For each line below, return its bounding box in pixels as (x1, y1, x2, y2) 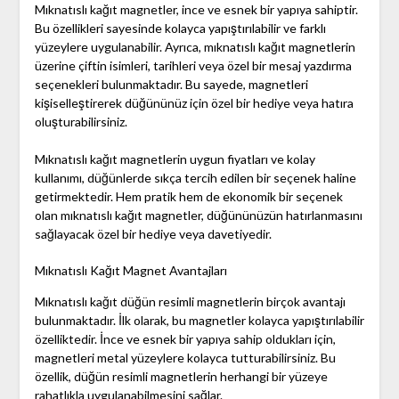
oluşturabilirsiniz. (34, 114, 127, 130)
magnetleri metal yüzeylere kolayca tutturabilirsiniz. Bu (34, 350, 336, 366)
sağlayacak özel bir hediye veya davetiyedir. (34, 226, 272, 242)
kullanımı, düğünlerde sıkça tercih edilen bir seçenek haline (34, 170, 356, 186)
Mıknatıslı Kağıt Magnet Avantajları (34, 263, 227, 279)
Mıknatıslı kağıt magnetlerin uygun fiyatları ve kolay (34, 151, 315, 167)
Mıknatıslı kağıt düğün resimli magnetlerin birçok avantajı (34, 294, 346, 310)
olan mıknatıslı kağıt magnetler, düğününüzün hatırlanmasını (34, 208, 362, 224)
